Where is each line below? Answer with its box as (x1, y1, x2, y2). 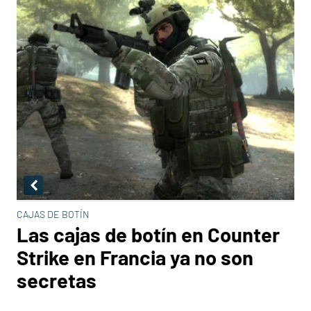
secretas (17, 268, 96, 292)
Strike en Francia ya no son (17, 245, 253, 269)
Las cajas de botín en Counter (17, 222, 280, 246)
